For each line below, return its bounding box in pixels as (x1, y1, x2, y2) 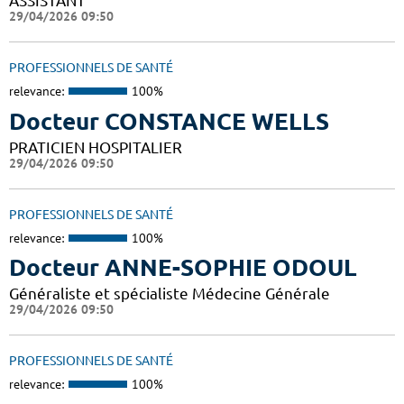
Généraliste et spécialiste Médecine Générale (9, 285, 330, 303)
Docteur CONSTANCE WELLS (9, 107, 329, 134)
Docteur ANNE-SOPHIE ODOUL (9, 254, 357, 281)
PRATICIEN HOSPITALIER (9, 138, 182, 156)
